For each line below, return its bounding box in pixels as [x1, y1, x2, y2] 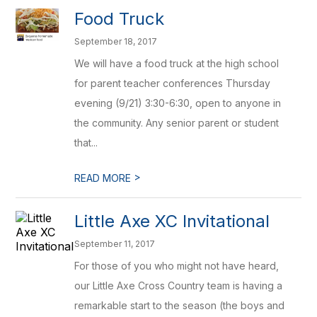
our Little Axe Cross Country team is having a [74, 279, 283, 292]
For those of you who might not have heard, [74, 260, 279, 272]
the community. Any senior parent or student [74, 117, 279, 129]
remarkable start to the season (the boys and [74, 299, 285, 311]
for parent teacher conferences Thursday [74, 77, 271, 89]
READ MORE [74, 172, 134, 184]
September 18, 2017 [74, 36, 158, 47]
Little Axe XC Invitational [74, 211, 270, 231]
